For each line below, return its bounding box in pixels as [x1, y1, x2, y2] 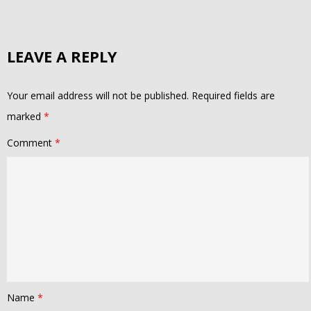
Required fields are [192, 89, 275, 103]
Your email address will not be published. [7, 89, 189, 103]
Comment [7, 136, 55, 150]
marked [7, 110, 44, 124]
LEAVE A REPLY [7, 46, 117, 67]
